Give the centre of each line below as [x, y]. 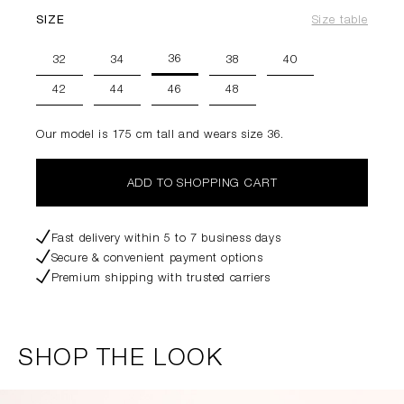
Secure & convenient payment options [157, 259]
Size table [340, 21]
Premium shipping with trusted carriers [161, 279]
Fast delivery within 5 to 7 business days [166, 239]
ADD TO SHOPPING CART [202, 184]
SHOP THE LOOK [121, 360]
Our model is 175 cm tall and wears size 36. [160, 136]
